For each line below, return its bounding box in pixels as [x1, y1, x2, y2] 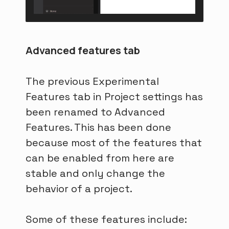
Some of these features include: [26, 213, 187, 226]
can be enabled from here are [26, 151, 174, 165]
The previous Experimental [26, 75, 159, 88]
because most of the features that [26, 136, 202, 150]
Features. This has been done [26, 121, 171, 134]
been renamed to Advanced [26, 105, 165, 119]
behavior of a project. [26, 182, 132, 196]
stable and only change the [26, 167, 165, 180]
